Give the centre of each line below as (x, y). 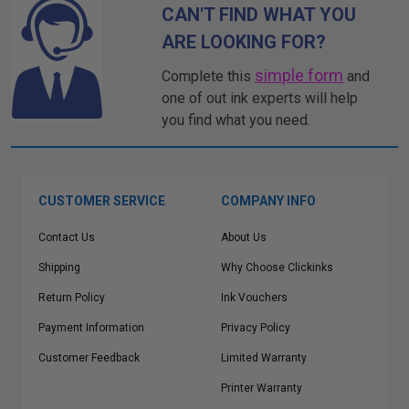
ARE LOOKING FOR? (244, 42)
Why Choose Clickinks (277, 267)
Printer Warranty (262, 388)
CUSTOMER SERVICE (102, 201)
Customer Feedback (89, 358)
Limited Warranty (264, 358)
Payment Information (91, 328)
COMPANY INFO (268, 201)
